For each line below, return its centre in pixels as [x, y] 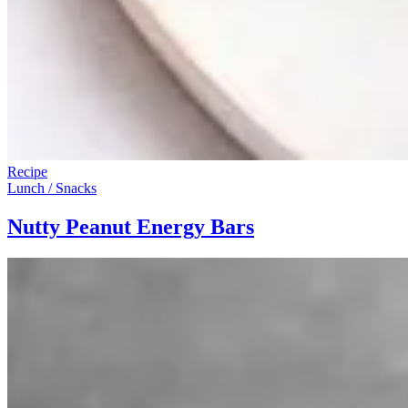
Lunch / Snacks [52, 188]
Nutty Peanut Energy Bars [131, 226]
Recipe [27, 171]
